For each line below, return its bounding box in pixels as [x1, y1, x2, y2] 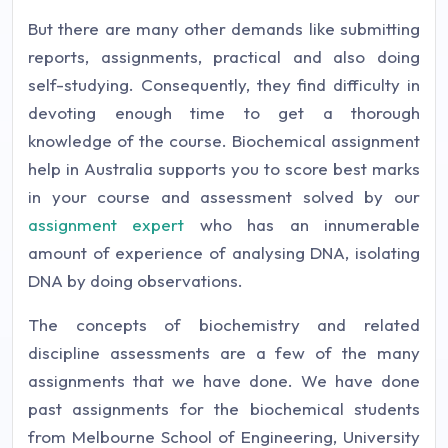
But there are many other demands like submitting [28, 18, 420, 39]
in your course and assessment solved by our [28, 186, 420, 207]
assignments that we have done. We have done [28, 370, 420, 391]
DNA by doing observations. [28, 270, 243, 291]
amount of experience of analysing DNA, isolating [28, 242, 420, 263]
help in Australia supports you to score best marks [28, 158, 420, 179]
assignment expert [28, 214, 185, 235]
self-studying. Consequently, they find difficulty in [28, 74, 420, 95]
